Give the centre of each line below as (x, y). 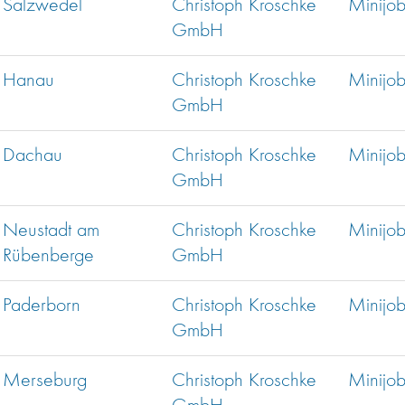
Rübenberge (48, 256)
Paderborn (42, 306)
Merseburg (45, 381)
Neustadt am (51, 231)
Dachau (33, 156)
